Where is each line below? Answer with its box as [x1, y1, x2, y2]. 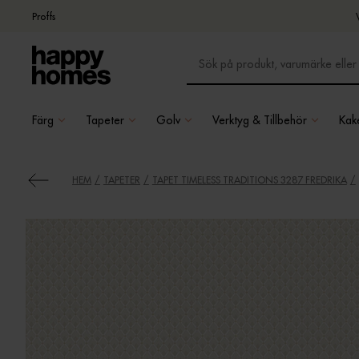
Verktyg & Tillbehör [212, 112, 307, 127]
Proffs [32, 10, 55, 22]
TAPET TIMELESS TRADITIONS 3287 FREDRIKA [151, 174, 347, 186]
